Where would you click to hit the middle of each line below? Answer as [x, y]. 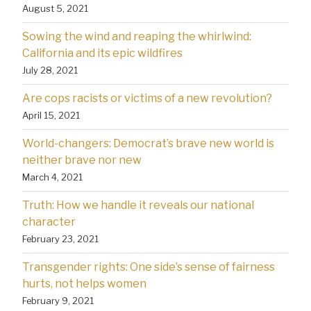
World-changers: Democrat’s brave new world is [148, 143]
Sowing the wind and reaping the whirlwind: [137, 36]
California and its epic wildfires [102, 53]
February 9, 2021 [58, 300]
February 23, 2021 [60, 238]
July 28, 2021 [50, 70]
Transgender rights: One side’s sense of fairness [149, 267]
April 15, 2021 [51, 115]
